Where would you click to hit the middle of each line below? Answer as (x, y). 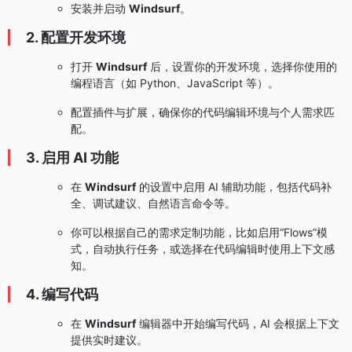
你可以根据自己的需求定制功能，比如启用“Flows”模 (199, 233)
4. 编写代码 (62, 295)
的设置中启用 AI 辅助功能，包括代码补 (234, 187)
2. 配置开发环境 (76, 38)
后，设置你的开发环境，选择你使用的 (242, 67)
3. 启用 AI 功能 (72, 158)
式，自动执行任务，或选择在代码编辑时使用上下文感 (203, 249)
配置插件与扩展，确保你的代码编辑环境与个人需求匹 (203, 112)
